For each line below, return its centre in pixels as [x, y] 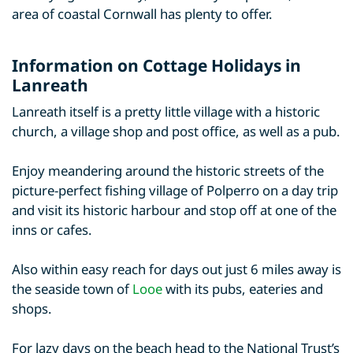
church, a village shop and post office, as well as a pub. [176, 131]
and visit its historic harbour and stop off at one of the [174, 210]
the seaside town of [72, 289]
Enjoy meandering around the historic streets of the [168, 171]
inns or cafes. [52, 230]
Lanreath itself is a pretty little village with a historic [166, 111]
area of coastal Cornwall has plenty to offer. [142, 14]
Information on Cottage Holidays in [156, 65]
